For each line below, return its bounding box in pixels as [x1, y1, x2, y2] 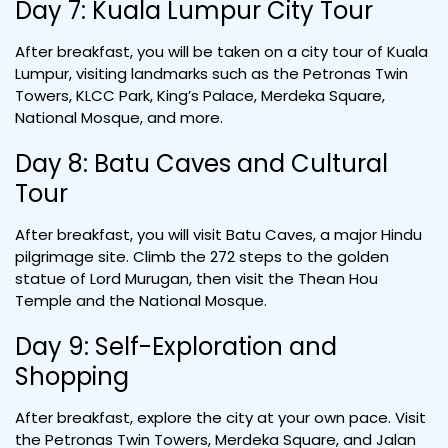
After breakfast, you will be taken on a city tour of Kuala [15, 41, 428, 62]
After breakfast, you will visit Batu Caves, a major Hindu [15, 224, 422, 245]
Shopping [15, 360, 129, 393]
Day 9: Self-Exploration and [15, 330, 337, 363]
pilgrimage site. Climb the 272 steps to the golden [15, 246, 389, 267]
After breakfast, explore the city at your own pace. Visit [15, 407, 426, 428]
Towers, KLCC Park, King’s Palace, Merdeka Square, [15, 85, 385, 106]
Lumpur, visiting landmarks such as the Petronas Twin [15, 63, 408, 84]
